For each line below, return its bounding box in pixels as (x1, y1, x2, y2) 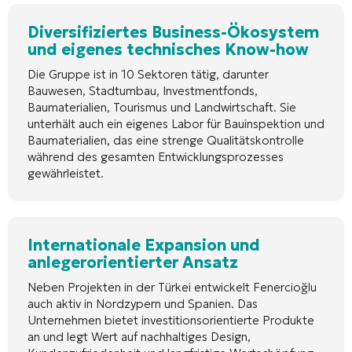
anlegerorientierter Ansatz (27, 251, 238, 273)
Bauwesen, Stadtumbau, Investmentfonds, (27, 82, 258, 98)
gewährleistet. (27, 165, 104, 181)
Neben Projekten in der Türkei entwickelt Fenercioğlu (27, 279, 317, 295)
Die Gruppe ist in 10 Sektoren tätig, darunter (27, 66, 269, 82)
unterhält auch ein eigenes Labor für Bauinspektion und (27, 115, 324, 131)
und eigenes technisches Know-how (27, 38, 309, 60)
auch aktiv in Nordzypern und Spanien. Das (27, 295, 258, 311)
